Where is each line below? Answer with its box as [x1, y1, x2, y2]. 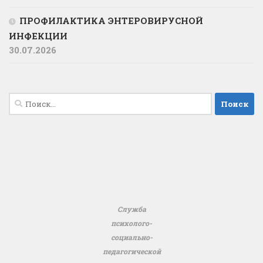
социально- [110, 232, 153, 242]
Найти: [8, 93, 42, 106]
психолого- [111, 218, 152, 228]
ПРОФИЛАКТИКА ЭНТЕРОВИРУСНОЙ [19, 15, 203, 27]
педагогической [102, 247, 161, 257]
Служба [117, 204, 146, 214]
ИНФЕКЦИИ [9, 30, 68, 42]
